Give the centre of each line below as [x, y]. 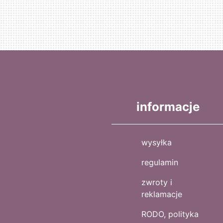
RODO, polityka [170, 214]
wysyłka [157, 143]
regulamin [160, 163]
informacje [168, 107]
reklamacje [162, 194]
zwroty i [157, 182]
